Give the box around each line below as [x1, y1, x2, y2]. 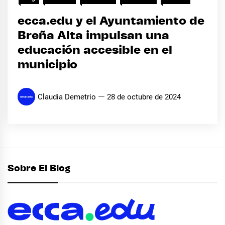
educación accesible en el [18, 44, 172, 56]
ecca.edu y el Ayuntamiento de [18, 15, 204, 27]
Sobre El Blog [8, 164, 70, 173]
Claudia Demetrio [38, 92, 96, 101]
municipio [18, 59, 77, 71]
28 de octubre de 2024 [107, 92, 181, 101]
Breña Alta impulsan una [18, 30, 169, 42]
